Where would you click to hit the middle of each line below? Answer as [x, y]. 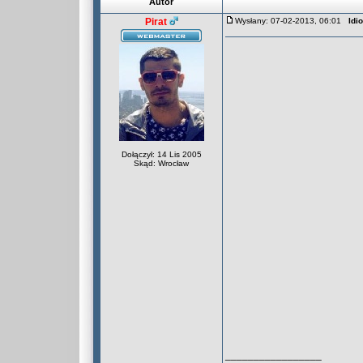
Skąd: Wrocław [161, 163]
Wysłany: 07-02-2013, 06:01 [292, 21]
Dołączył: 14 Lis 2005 [161, 154]
